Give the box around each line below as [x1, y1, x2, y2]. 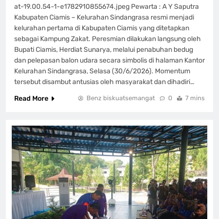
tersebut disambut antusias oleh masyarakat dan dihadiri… [14, 77, 195, 86]
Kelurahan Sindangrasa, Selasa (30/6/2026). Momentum [14, 66, 190, 75]
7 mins [185, 94, 205, 102]
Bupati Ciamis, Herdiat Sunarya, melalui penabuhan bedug [14, 45, 193, 54]
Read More [14, 94, 48, 103]
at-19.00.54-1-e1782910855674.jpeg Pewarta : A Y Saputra [14, 2, 199, 11]
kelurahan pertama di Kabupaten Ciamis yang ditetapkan [14, 23, 189, 32]
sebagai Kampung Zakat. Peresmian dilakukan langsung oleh [14, 34, 201, 43]
